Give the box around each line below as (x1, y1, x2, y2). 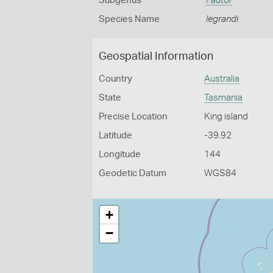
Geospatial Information (99, 51, 213, 62)
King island (204, 112, 249, 121)
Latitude (99, 131, 132, 140)
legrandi (205, 15, 238, 24)
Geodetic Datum (99, 169, 166, 178)
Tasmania (204, 93, 243, 102)
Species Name (99, 15, 160, 24)
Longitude (99, 150, 141, 159)
